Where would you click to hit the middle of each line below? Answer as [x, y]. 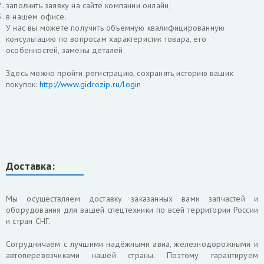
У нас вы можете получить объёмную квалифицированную [115, 28]
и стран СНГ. [29, 221]
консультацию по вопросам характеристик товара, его [106, 39]
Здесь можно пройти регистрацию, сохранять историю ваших [120, 73]
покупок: [23, 84]
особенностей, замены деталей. [65, 50]
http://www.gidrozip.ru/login [90, 84]
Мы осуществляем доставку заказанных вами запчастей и [132, 199]
